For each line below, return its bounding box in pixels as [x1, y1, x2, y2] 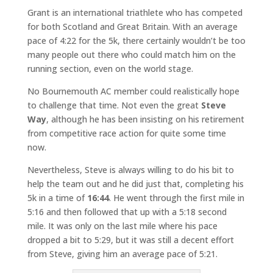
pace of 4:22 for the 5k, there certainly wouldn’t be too [27, 34, 246, 46]
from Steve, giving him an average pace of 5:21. [27, 247, 218, 260]
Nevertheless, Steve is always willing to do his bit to [27, 163, 234, 175]
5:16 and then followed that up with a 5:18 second [27, 205, 227, 218]
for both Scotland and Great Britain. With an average [27, 20, 238, 32]
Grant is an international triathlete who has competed [27, 6, 243, 18]
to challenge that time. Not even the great [27, 99, 201, 111]
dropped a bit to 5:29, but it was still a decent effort [27, 233, 234, 246]
